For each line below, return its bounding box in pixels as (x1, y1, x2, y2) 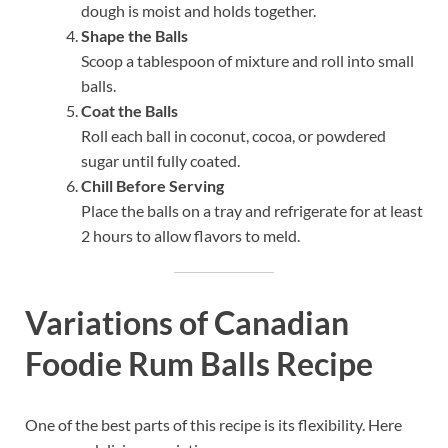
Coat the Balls (81, 100, 178, 120)
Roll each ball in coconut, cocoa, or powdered (81, 125, 386, 145)
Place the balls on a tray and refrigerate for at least (81, 200, 423, 220)
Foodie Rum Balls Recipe (25, 343, 373, 383)
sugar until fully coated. (81, 150, 240, 170)
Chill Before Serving (81, 175, 224, 195)
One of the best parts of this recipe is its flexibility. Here (25, 415, 402, 435)
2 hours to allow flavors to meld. (81, 225, 300, 245)
